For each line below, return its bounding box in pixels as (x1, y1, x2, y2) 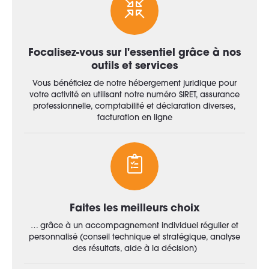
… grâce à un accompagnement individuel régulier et (31, 222, 238, 230)
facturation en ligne (97, 114, 172, 122)
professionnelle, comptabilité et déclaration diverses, (33, 103, 236, 110)
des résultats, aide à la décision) (72, 245, 197, 253)
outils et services (91, 61, 178, 71)
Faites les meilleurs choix (69, 204, 200, 214)
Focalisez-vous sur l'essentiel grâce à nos (28, 48, 241, 58)
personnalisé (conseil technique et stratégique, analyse (29, 234, 240, 241)
